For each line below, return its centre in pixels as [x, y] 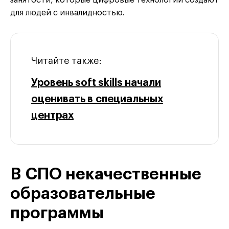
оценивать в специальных [97, 99]
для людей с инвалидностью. [67, 13]
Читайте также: [66, 61]
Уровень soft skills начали [96, 83]
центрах [52, 116]
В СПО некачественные [106, 175]
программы [57, 213]
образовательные [83, 194]
